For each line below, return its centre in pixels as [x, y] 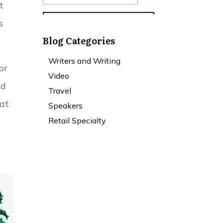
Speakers [66, 105]
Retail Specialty [77, 120]
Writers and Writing [85, 60]
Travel [60, 90]
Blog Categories [79, 40]
